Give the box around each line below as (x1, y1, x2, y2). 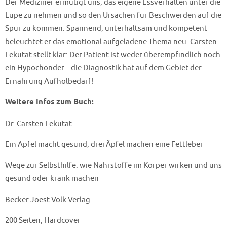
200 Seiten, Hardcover (5, 215, 81, 225)
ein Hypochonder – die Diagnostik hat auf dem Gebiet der (5, 63, 202, 73)
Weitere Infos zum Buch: (5, 97, 94, 108)
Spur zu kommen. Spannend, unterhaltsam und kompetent (5, 23, 207, 34)
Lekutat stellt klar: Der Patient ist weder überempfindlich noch (5, 50, 220, 60)
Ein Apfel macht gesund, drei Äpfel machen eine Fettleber (5, 139, 203, 150)
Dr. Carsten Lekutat (5, 118, 72, 129)
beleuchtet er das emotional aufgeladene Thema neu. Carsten (5, 36, 217, 47)
